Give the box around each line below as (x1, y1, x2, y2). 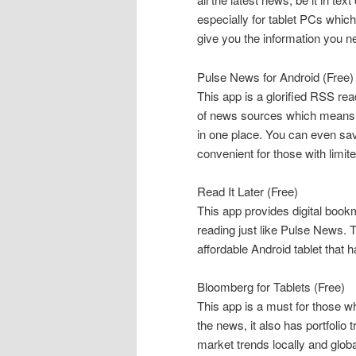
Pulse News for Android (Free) (197, 68, 354, 85)
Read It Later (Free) (197, 183, 298, 200)
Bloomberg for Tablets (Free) (197, 278, 345, 296)
